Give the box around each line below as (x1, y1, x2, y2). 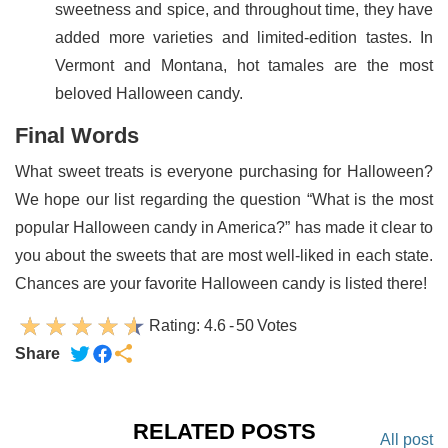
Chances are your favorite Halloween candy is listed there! (15, 275, 427, 293)
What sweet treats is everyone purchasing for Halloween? (15, 163, 433, 181)
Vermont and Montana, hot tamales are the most (55, 57, 433, 75)
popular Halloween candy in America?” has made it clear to (15, 219, 433, 237)
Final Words (15, 123, 139, 149)
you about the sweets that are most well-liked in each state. (15, 247, 433, 265)
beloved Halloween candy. (55, 85, 243, 103)
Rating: (149, 317, 204, 335)
